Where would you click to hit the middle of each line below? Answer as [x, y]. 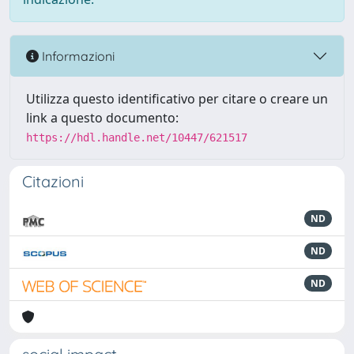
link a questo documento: [102, 118]
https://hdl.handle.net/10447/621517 [137, 138]
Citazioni [53, 182]
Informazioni [77, 56]
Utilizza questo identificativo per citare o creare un [177, 99]
